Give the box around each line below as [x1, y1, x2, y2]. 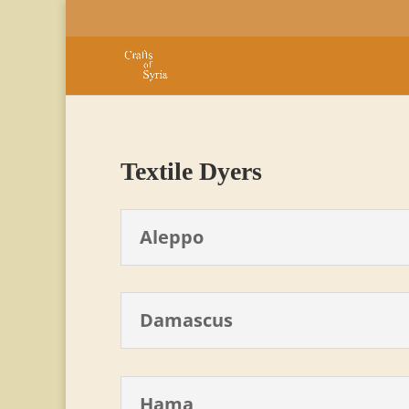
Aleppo [140, 224, 204, 249]
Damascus [140, 308, 233, 333]
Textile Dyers [121, 157, 262, 185]
